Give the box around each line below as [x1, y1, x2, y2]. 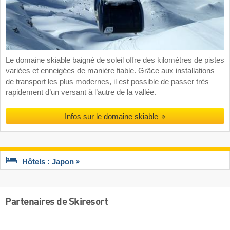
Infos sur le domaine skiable [64, 112, 158, 121]
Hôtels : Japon [22, 157, 74, 166]
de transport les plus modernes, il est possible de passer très [6, 78, 209, 86]
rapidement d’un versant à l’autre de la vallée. [6, 88, 156, 97]
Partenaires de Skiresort [5, 197, 108, 207]
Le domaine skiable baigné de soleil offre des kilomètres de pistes [6, 56, 224, 65]
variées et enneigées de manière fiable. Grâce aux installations [6, 67, 215, 75]
